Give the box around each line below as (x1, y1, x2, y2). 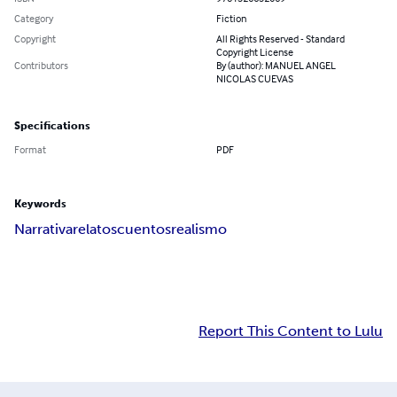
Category (14, 12, 53, 26)
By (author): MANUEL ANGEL (216, 58, 336, 73)
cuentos (117, 221, 171, 238)
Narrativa (14, 221, 73, 238)
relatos (73, 221, 117, 238)
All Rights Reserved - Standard (216, 32, 345, 46)
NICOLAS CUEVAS (216, 72, 293, 86)
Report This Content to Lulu (198, 323, 383, 340)
